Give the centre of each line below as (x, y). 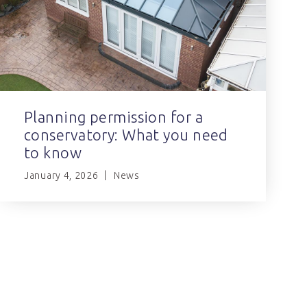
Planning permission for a (114, 117)
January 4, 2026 (61, 176)
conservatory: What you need (126, 135)
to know (53, 153)
